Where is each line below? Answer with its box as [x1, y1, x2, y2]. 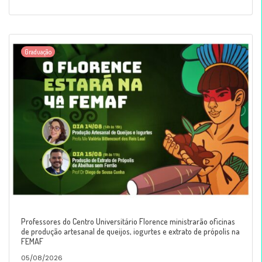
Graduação [25, 47, 51, 57]
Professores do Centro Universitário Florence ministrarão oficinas [21, 215, 235, 226]
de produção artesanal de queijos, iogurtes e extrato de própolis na [21, 225, 240, 236]
